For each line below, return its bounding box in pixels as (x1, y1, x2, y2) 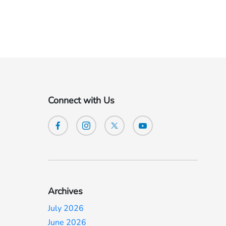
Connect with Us (48, 94, 115, 106)
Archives (48, 185, 83, 197)
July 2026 (48, 203, 84, 214)
